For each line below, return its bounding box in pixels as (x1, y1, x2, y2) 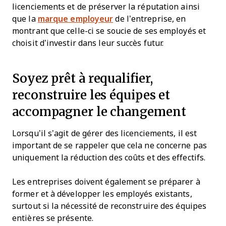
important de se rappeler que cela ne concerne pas (12, 141, 207, 150)
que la (12, 15, 38, 23)
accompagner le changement (12, 102, 186, 120)
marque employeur (37, 15, 114, 23)
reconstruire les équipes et (12, 86, 171, 103)
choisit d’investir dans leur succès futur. (12, 39, 164, 47)
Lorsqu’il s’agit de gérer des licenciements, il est (12, 129, 197, 138)
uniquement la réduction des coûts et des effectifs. (12, 153, 206, 162)
